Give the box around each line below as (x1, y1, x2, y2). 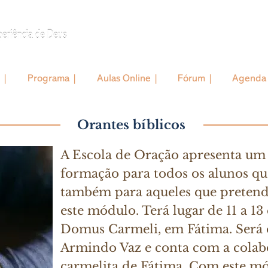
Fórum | (178, 72, 213, 84)
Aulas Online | (96, 72, 159, 84)
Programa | (27, 72, 77, 84)
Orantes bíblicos (77, 117, 185, 133)
